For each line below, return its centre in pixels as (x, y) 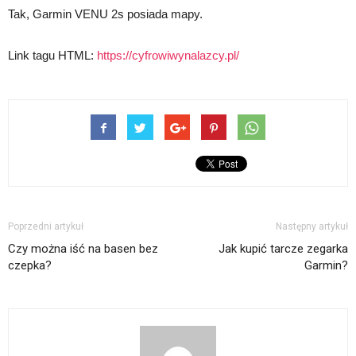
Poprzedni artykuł (46, 226)
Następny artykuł (312, 226)
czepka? (30, 265)
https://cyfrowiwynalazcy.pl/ (168, 55)
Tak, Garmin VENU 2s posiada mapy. (105, 14)
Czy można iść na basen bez (83, 249)
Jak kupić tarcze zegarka (283, 249)
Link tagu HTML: (52, 55)
